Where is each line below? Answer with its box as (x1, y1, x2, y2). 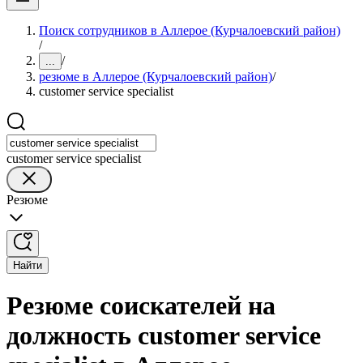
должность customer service (6, 321, 321, 351)
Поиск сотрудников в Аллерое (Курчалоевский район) (39, 23, 340, 37)
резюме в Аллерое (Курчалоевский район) (39, 70, 272, 83)
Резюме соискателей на (6, 291, 275, 321)
